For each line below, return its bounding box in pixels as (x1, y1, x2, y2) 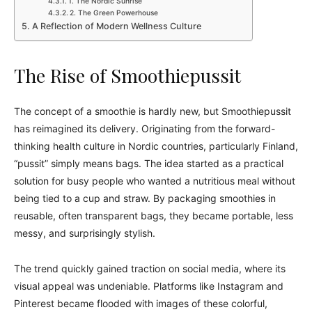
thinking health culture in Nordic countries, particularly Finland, (14, 140, 298, 152)
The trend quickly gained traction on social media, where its (14, 263, 286, 274)
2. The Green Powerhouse (69, 8, 158, 17)
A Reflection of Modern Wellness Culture (31, 21, 201, 31)
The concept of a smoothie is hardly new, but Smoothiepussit (14, 105, 291, 117)
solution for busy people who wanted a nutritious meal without (14, 175, 295, 187)
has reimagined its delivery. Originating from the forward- (14, 123, 275, 134)
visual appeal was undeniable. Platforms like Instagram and (14, 280, 283, 292)
